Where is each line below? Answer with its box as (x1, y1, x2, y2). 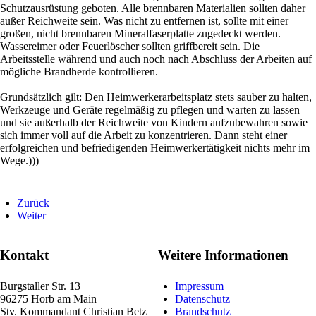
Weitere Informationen (158, 248, 288, 262)
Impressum (175, 280, 224, 292)
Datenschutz (175, 293, 230, 305)
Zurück (17, 197, 49, 209)
